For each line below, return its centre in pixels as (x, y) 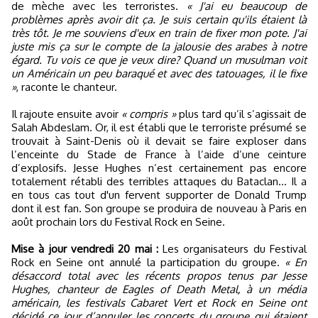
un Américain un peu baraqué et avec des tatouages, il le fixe (159, 73)
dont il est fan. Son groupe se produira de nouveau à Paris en (159, 208)
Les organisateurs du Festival (232, 249)
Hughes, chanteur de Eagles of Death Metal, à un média (159, 289)
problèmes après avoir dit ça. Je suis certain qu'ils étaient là (159, 20)
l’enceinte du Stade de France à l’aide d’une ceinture (159, 154)
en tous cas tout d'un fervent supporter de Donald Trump (159, 195)
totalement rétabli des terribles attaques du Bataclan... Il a (159, 181)
